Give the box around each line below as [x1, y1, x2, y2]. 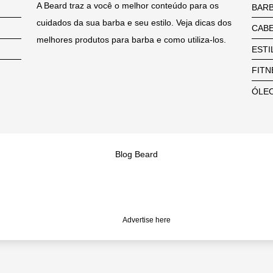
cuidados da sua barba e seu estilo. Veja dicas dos [37, 17, 232, 27]
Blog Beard [115, 149, 158, 160]
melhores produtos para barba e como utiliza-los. [37, 34, 227, 44]
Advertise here [122, 216, 171, 225]
